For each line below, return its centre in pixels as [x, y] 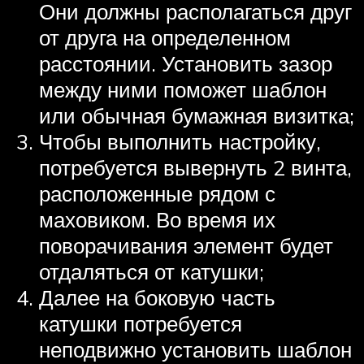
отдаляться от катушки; [152, 272]
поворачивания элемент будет [186, 246]
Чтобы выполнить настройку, [180, 142]
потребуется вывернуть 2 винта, [195, 168]
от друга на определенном [165, 38]
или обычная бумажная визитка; [197, 116]
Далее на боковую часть [157, 298]
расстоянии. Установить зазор [186, 64]
